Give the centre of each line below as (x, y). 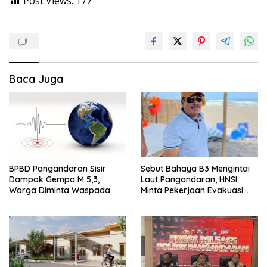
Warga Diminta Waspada (60, 190)
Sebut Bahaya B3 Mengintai (195, 169)
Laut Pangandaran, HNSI (189, 180)
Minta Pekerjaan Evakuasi (192, 190)
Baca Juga (36, 79)
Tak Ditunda (165, 201)
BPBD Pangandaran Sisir (58, 169)
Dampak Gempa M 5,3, (54, 180)
